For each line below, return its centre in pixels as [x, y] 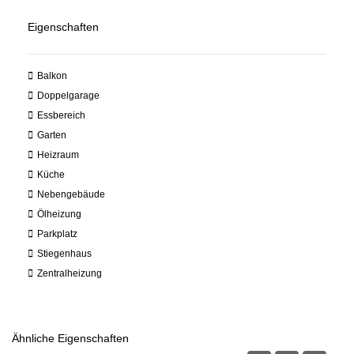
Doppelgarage [68, 96]
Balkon [52, 76]
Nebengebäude [71, 194]
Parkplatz [57, 234]
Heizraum [58, 155]
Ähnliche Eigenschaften [70, 338]
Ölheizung [59, 214]
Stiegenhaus [64, 254]
